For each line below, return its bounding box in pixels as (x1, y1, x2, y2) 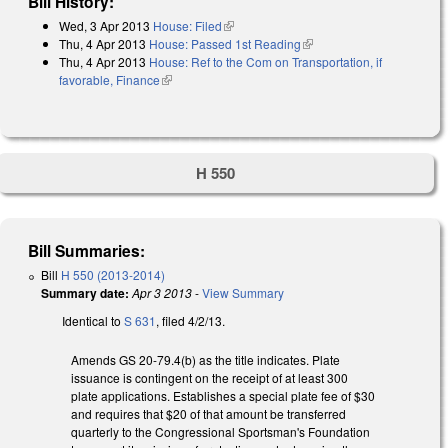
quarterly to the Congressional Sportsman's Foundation (71, 423, 370, 441)
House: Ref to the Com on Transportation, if (149, 52, 382, 70)
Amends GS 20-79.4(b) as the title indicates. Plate (71, 351, 340, 369)
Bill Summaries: (28, 239, 146, 263)
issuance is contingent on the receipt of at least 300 (71, 369, 348, 387)
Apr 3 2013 (132, 284, 192, 302)
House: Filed (153, 16, 222, 34)
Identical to (62, 312, 124, 330)
